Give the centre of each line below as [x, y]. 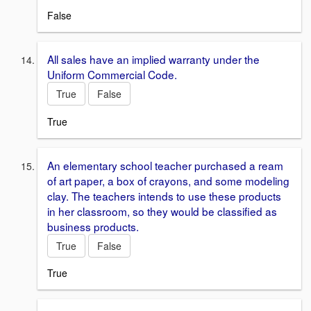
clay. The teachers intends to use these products [164, 195]
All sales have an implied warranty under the [153, 59]
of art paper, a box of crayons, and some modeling [168, 180]
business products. [93, 226]
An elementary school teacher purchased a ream [165, 165]
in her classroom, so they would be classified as [162, 211]
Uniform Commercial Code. [112, 74]
